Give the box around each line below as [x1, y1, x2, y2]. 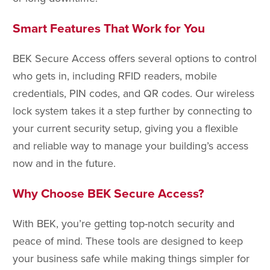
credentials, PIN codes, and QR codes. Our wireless [13, 86, 254, 101]
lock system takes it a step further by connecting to [13, 103, 252, 119]
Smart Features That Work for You [13, 19, 205, 38]
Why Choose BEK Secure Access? [13, 184, 204, 203]
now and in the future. [13, 155, 116, 171]
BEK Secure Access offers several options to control [13, 51, 257, 66]
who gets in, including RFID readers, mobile [13, 68, 217, 84]
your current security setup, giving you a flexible [13, 121, 238, 136]
